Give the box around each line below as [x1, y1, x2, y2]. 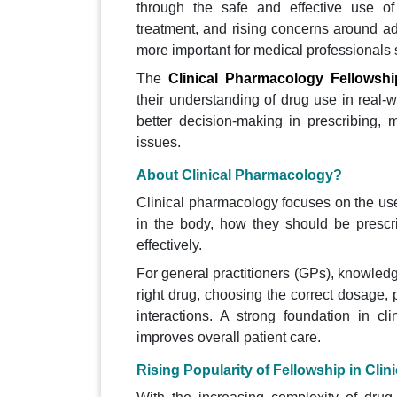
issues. [136, 135, 181, 151]
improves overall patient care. [136, 330, 321, 346]
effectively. [136, 237, 202, 253]
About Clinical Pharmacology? [136, 167, 342, 183]
